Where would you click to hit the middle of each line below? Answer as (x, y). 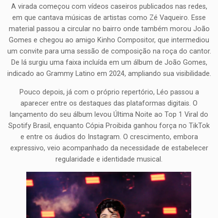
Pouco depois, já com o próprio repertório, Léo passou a (109, 92)
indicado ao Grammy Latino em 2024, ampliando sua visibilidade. (109, 74)
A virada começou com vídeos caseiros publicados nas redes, (109, 7)
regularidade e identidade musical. (109, 159)
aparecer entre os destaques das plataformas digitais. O (109, 103)
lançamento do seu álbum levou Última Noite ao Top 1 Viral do (109, 114)
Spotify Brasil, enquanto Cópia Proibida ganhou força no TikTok (109, 126)
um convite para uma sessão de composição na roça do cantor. (109, 52)
